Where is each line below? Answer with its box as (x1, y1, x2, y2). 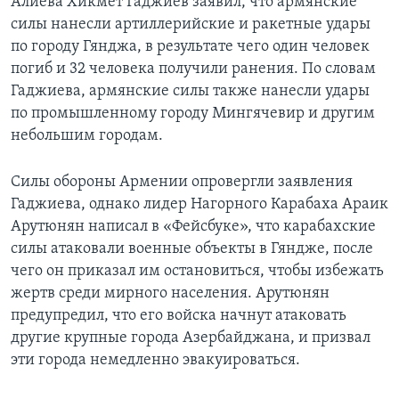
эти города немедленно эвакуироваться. (11, 352, 300, 370)
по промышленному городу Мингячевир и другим (11, 105, 375, 123)
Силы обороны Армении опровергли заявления (11, 174, 353, 191)
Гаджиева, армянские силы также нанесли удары (11, 83, 370, 101)
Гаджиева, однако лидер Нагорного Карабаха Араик (11, 196, 388, 214)
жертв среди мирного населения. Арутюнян (11, 285, 330, 303)
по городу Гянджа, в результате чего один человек (11, 38, 370, 56)
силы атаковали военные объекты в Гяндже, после (11, 240, 373, 258)
